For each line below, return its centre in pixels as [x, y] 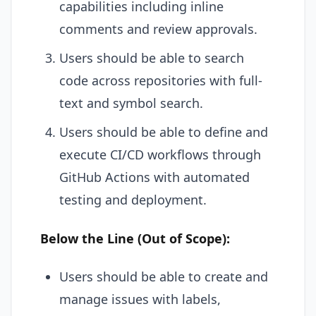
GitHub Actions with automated [154, 177]
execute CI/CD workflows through [160, 154]
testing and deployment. [133, 200]
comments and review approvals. [158, 29]
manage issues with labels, [140, 299]
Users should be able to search [152, 58]
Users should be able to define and [164, 132]
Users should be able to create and [164, 276]
